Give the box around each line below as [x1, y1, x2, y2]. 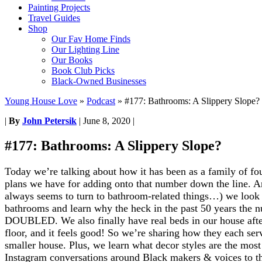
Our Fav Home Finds [51, 34, 130, 44]
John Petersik [22, 116, 77, 126]
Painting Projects [28, 2, 90, 12]
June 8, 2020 [83, 116, 130, 126]
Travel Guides [28, 13, 80, 23]
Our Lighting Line [51, 44, 119, 54]
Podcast [87, 96, 115, 106]
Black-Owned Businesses [51, 76, 146, 86]
